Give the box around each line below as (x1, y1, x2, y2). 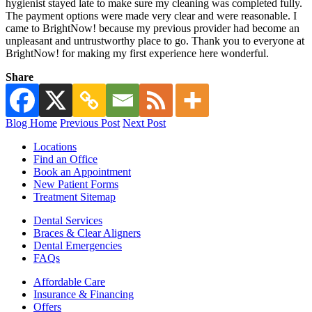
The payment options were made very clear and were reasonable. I (6, 9, 297, 22)
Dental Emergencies (33, 239, 122, 251)
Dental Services (33, 214, 102, 226)
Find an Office (33, 153, 97, 165)
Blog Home (6, 116, 57, 129)
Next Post (123, 116, 166, 129)
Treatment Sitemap (33, 190, 116, 203)
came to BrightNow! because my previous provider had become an (6, 22, 299, 34)
